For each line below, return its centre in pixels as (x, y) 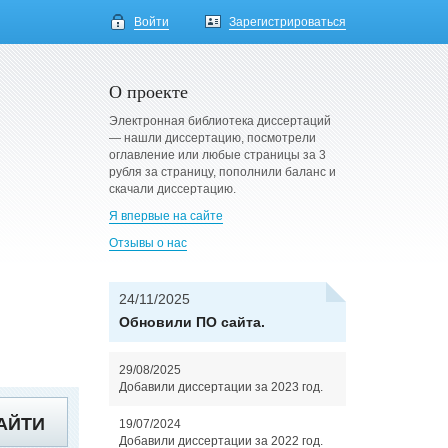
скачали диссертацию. (172, 189)
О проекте (148, 91)
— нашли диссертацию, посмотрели (212, 138)
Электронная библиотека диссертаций (219, 121)
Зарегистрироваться (287, 22)
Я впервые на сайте (165, 216)
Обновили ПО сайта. (191, 322)
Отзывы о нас (147, 243)
